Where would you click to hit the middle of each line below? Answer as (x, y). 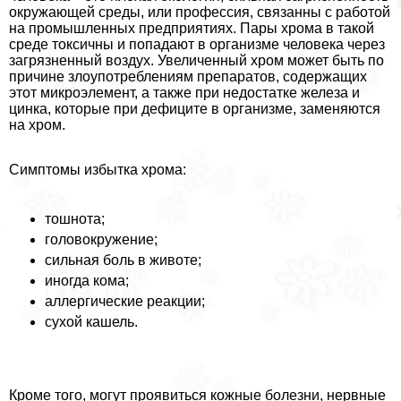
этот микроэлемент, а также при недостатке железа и (184, 93)
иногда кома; (87, 281)
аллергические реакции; (125, 302)
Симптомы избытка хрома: (98, 170)
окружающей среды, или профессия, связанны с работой (200, 13)
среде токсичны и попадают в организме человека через (197, 45)
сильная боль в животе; (123, 260)
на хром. (37, 125)
